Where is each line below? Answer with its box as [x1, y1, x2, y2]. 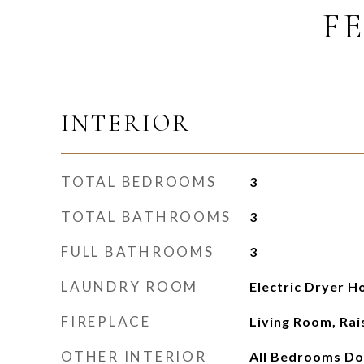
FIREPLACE [61, 313, 151, 330]
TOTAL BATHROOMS [61, 208, 232, 225]
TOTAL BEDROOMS [61, 173, 217, 190]
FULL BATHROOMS [61, 243, 214, 260]
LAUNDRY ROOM [61, 278, 198, 295]
